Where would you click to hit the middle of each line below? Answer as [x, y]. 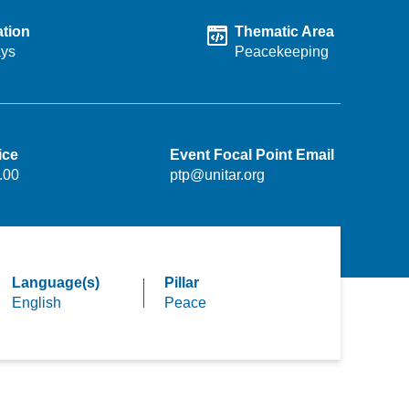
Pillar [182, 283]
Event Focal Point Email [252, 155]
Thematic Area [284, 31]
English [36, 303]
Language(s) [55, 283]
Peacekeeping [281, 52]
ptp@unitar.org [217, 175]
